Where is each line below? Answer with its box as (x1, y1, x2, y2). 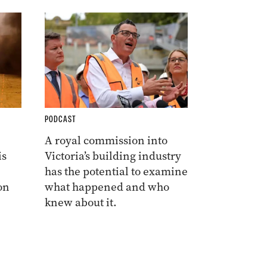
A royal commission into (44, 133, 167, 148)
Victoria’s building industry (44, 148, 181, 164)
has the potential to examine (44, 164, 188, 179)
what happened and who (44, 179, 169, 195)
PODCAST (44, 114, 76, 125)
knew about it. (44, 195, 119, 210)
